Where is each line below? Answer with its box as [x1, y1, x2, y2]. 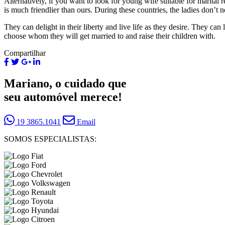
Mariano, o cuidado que [4, 77, 127, 90]
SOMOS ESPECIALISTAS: [4, 135, 96, 144]
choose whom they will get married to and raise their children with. [4, 32, 215, 41]
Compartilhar [4, 49, 46, 58]
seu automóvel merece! [4, 90, 122, 104]
